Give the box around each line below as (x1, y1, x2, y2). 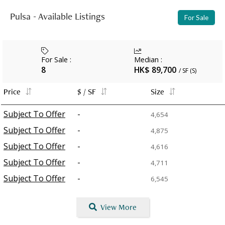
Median (134, 55, 159, 65)
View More (100, 202, 137, 213)
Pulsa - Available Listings (10, 10, 105, 23)
